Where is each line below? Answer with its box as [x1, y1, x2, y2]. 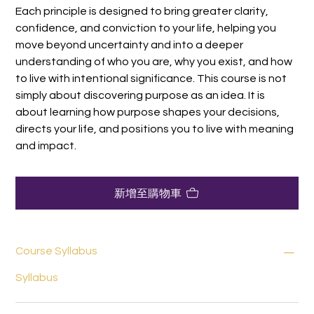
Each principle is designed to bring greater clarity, [15, 6, 269, 18]
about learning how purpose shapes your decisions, [15, 107, 280, 118]
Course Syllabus [15, 245, 98, 257]
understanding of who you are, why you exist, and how [15, 56, 293, 68]
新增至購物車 [114, 187, 182, 199]
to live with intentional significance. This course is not [15, 73, 287, 85]
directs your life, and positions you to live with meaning [15, 123, 294, 135]
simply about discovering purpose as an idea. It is [15, 90, 266, 102]
